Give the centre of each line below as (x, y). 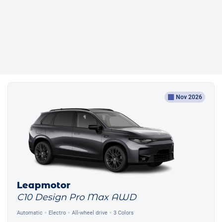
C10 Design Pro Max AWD (77, 197)
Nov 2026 (189, 97)
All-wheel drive (90, 213)
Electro (57, 213)
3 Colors (124, 213)
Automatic (30, 213)
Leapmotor (44, 186)
